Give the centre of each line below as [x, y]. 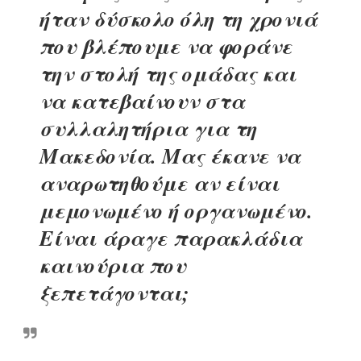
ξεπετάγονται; [114, 293]
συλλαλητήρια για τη [148, 129]
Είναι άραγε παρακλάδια [170, 238]
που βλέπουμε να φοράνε [166, 46]
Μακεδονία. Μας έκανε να [170, 156]
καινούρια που [112, 266]
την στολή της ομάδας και [168, 74]
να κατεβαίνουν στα [142, 101]
